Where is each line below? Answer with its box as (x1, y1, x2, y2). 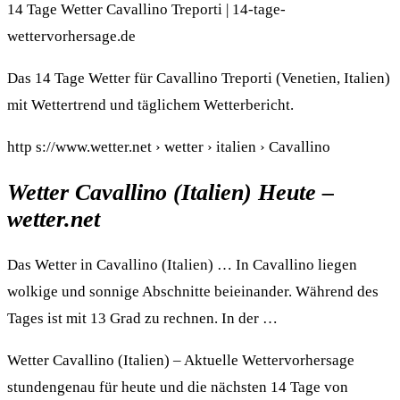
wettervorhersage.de (7, 28, 136, 46)
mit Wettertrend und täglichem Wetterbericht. (7, 96, 294, 114)
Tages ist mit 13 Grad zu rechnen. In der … (7, 310, 278, 328)
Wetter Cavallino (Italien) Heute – (7, 179, 334, 206)
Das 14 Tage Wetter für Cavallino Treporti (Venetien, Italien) (7, 70, 390, 87)
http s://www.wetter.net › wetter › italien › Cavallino (7, 138, 330, 156)
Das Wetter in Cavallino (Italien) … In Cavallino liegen (7, 256, 357, 274)
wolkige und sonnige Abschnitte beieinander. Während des (7, 283, 379, 301)
